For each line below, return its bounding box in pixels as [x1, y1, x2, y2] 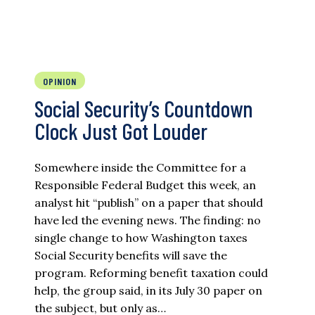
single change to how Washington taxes [34, 230, 247, 245]
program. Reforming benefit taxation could [34, 265, 268, 280]
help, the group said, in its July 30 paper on [34, 283, 262, 297]
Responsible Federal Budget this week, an [34, 177, 256, 192]
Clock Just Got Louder [34, 117, 207, 144]
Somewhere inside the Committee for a [34, 160, 246, 174]
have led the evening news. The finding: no [34, 212, 261, 227]
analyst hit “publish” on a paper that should [34, 195, 263, 210]
